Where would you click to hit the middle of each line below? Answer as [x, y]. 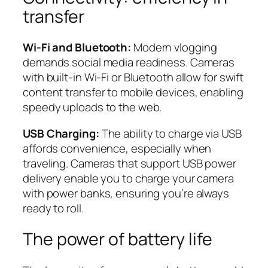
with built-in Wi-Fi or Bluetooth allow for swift [133, 77]
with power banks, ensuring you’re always [126, 193]
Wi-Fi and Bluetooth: [77, 48]
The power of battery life [118, 239]
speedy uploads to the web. [92, 107]
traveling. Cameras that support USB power [130, 163]
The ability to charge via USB [170, 133]
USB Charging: [61, 133]
